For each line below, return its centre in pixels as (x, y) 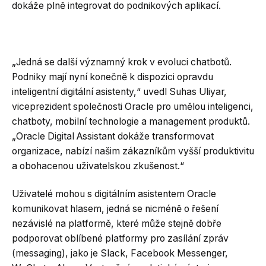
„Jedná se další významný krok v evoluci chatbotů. (122, 62)
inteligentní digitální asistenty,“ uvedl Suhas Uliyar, (119, 91)
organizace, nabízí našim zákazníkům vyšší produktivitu (133, 151)
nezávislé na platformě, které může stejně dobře (117, 224)
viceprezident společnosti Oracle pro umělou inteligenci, (133, 106)
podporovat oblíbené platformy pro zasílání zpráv (120, 239)
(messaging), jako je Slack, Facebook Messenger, (120, 254)
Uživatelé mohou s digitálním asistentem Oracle (114, 194)
